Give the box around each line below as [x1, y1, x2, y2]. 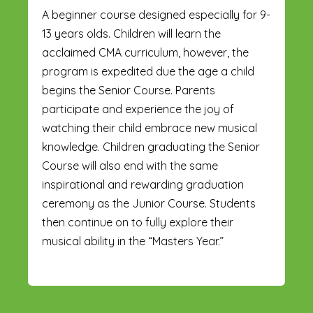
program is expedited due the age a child [42, 64, 254, 78]
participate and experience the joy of [42, 102, 234, 116]
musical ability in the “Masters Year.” [42, 234, 224, 248]
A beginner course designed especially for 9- [42, 8, 270, 22]
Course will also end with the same [42, 159, 218, 173]
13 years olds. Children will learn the [42, 27, 221, 41]
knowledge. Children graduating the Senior [42, 140, 260, 154]
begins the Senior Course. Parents [42, 83, 215, 97]
